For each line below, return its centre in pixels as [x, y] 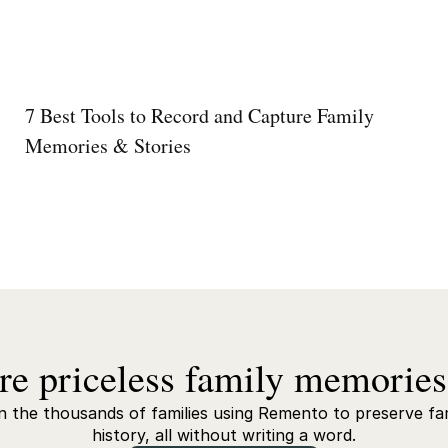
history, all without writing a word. [224, 435]
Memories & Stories [107, 145]
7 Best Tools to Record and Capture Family [199, 115]
